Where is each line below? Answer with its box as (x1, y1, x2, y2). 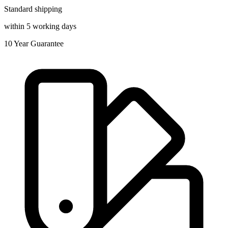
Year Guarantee (14, 39, 64, 48)
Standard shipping (4, 4, 62, 13)
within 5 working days (4, 21, 76, 31)
